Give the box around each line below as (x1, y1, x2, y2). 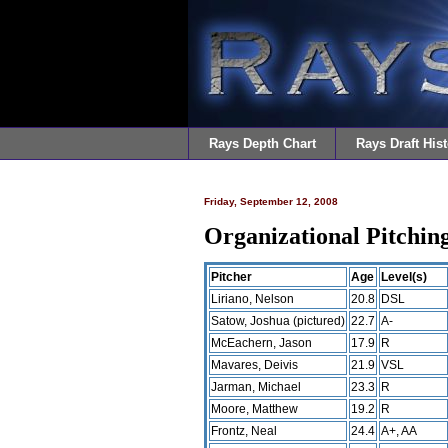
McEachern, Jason (211, 335, 312, 350)
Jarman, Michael (211, 379, 301, 394)
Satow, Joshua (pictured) (211, 313, 345, 328)
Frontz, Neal (211, 423, 277, 438)
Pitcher (211, 269, 252, 284)
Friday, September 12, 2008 (204, 195, 338, 207)
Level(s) (381, 269, 427, 284)
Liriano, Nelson (211, 291, 294, 306)
